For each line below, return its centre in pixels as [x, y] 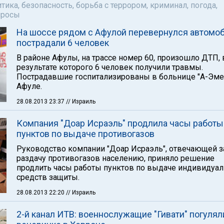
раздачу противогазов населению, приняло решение [115, 158]
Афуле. [29, 86]
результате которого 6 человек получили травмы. [110, 67]
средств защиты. [48, 177]
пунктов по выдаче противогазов [85, 134]
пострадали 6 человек [63, 43]
